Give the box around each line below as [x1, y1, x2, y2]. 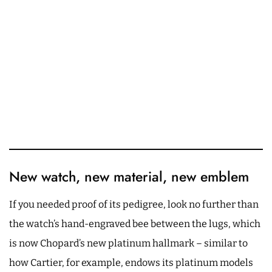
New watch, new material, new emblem [9, 166, 249, 187]
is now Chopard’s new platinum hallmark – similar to [9, 237, 248, 249]
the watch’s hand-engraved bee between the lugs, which [9, 217, 260, 229]
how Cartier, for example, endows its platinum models [9, 256, 253, 268]
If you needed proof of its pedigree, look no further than [9, 198, 259, 210]
